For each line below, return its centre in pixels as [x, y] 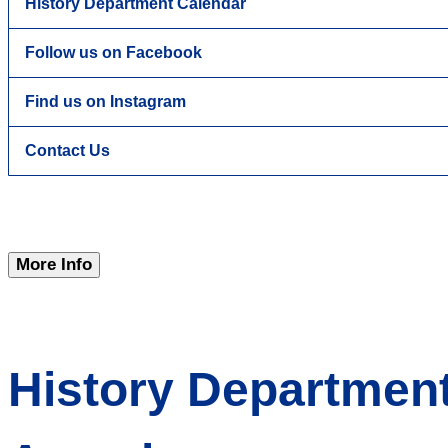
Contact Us [67, 150]
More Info [54, 264]
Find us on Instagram [105, 101]
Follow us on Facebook [113, 52]
